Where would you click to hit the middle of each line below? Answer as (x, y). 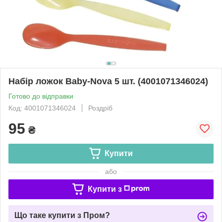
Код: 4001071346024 (42, 108)
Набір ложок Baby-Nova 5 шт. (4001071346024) (108, 81)
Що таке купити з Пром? (62, 215)
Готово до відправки (41, 96)
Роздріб (100, 108)
